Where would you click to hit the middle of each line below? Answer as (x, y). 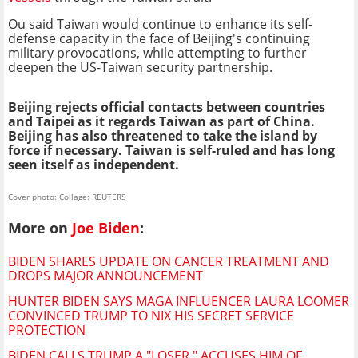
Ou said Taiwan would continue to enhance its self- (160, 24)
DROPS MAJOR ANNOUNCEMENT (105, 276)
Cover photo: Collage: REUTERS (67, 196)
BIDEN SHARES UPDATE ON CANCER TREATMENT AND (169, 262)
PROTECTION (47, 330)
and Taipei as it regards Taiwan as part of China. (161, 121)
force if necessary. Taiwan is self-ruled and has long (171, 150)
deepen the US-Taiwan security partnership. (140, 67)
